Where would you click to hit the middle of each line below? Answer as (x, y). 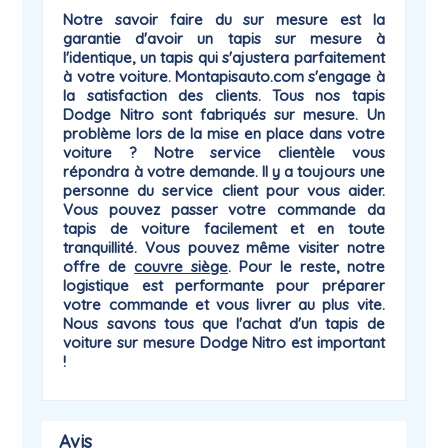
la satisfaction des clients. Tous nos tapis (224, 95)
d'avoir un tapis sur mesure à (253, 38)
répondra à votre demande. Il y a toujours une (224, 171)
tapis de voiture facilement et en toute (224, 228)
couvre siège (181, 266)
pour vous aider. (321, 190)
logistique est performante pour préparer (224, 285)
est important (335, 342)
